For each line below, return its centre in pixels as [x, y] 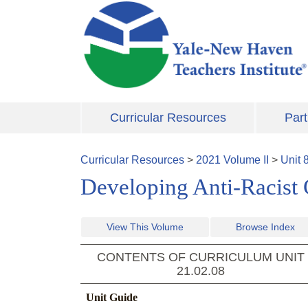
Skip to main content [130, 8]
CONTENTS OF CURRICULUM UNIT [201, 257]
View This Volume [145, 227]
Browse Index [265, 227]
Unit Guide [112, 298]
